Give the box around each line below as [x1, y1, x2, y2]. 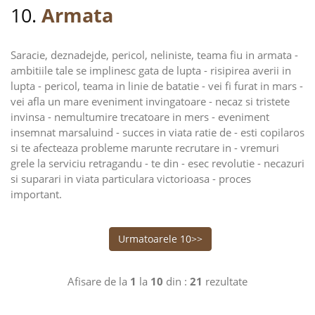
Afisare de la [67, 274, 130, 288]
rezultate [202, 274, 247, 288]
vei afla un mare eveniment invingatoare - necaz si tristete [11, 94, 290, 108]
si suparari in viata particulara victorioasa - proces [11, 172, 251, 186]
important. [11, 187, 62, 201]
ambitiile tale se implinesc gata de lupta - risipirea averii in [11, 63, 291, 77]
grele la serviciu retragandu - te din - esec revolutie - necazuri [11, 156, 304, 170]
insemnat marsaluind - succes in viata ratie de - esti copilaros [11, 125, 304, 139]
